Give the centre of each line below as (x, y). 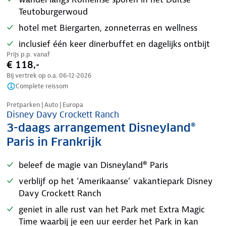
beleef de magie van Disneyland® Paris (93, 165)
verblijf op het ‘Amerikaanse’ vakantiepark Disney (116, 181)
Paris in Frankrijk (54, 142)
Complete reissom (42, 86)
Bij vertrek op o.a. (33, 75)
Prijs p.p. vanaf (28, 54)
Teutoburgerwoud (53, 12)
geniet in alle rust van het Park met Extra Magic (112, 209)
